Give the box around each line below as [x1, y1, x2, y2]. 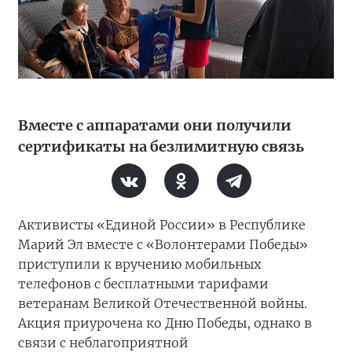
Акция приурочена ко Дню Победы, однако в [18, 315, 312, 332]
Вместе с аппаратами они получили [18, 116, 291, 135]
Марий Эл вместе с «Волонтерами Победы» [18, 236, 308, 253]
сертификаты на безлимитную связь [18, 137, 304, 156]
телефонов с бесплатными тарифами [18, 276, 269, 292]
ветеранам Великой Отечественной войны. [18, 295, 307, 312]
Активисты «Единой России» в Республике [18, 217, 306, 233]
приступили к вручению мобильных [18, 256, 261, 273]
